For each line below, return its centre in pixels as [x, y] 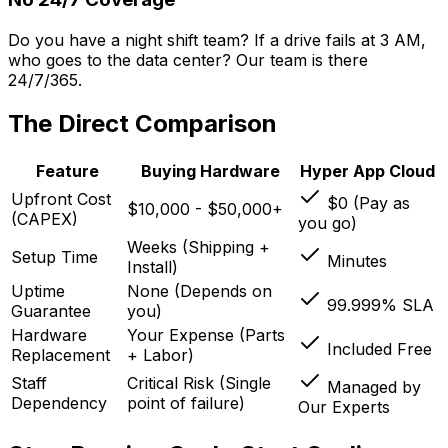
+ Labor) [160, 355]
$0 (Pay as [368, 203]
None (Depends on [199, 291]
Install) [152, 267]
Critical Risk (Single [199, 383]
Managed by [374, 387]
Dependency [59, 403]
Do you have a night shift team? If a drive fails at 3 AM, [217, 39]
